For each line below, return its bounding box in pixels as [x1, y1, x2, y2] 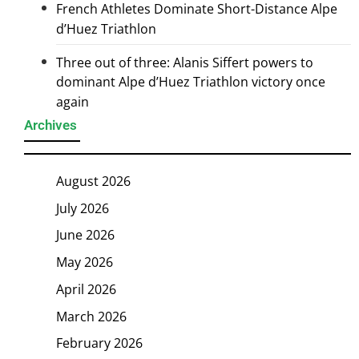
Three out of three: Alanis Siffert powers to [56, 53, 313, 71]
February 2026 [56, 334, 143, 353]
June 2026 [56, 226, 115, 244]
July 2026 [56, 199, 109, 217]
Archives [24, 117, 77, 134]
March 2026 [56, 307, 127, 325]
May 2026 [56, 252, 113, 271]
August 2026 [56, 171, 131, 190]
